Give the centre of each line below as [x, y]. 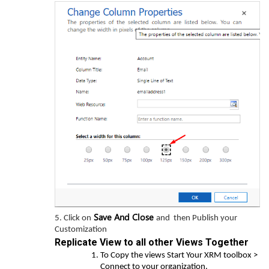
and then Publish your [197, 218]
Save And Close [124, 217]
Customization [81, 230]
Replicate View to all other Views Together [152, 242]
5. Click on [73, 218]
